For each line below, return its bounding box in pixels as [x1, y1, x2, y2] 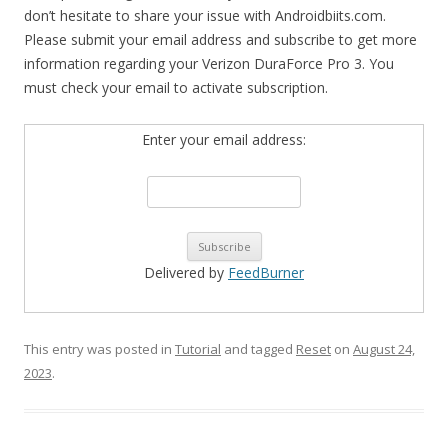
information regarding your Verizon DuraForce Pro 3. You [24, 54, 394, 73]
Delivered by [144, 263, 228, 282]
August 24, [353, 340, 415, 358]
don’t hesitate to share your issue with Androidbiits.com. [24, 6, 386, 25]
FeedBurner [228, 263, 304, 282]
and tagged [221, 340, 296, 358]
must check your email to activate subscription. [24, 78, 328, 97]
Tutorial [175, 340, 221, 358]
